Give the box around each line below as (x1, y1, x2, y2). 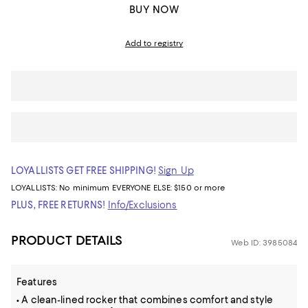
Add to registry (124, 38, 184, 48)
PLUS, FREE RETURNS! (11, 199, 106, 210)
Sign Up (157, 165, 194, 176)
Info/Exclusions (107, 199, 177, 210)
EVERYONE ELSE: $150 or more (111, 183, 225, 192)
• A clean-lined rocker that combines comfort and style (16, 294, 274, 305)
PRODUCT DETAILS (11, 232, 123, 248)
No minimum (59, 183, 112, 192)
